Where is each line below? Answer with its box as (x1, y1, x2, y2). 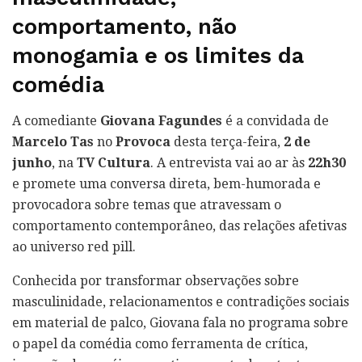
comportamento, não (12, 14, 237, 40)
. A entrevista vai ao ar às (150, 154, 308, 170)
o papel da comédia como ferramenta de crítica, (12, 335, 308, 351)
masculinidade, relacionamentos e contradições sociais (12, 293, 349, 309)
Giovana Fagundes (100, 112, 222, 128)
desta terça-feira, (170, 133, 284, 149)
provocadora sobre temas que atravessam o (12, 196, 281, 213)
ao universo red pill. (12, 238, 136, 255)
